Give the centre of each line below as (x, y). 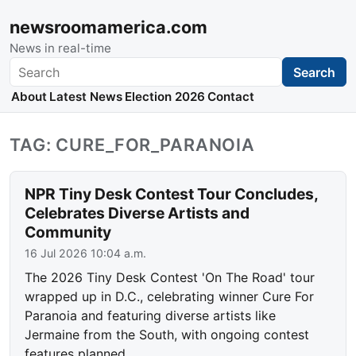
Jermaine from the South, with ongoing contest (167, 335)
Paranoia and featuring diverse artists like (151, 316)
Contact (231, 97)
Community (68, 232)
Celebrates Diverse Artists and (137, 213)
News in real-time (60, 48)
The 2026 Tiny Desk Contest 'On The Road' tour (170, 278)
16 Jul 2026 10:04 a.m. (86, 253)
